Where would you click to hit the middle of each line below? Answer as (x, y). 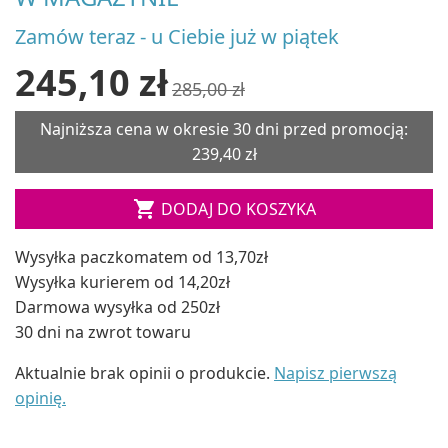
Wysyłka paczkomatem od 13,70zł (141, 256)
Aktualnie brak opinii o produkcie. (144, 372)
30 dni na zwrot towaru (103, 331)
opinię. (40, 397)
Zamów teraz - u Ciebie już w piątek (177, 36)
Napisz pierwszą (335, 372)
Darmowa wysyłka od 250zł (117, 306)
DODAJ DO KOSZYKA (238, 208)
